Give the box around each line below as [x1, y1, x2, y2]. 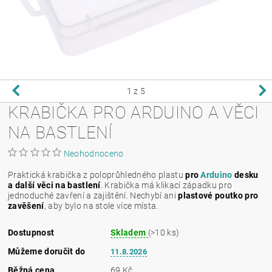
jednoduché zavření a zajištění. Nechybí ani [8, 190, 178, 200]
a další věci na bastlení [8, 180, 101, 190]
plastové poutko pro [178, 190, 259, 200]
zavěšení [8, 200, 44, 211]
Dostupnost [8, 227, 55, 237]
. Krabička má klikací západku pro [100, 180, 233, 190]
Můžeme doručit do [8, 246, 86, 256]
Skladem [110, 227, 148, 237]
